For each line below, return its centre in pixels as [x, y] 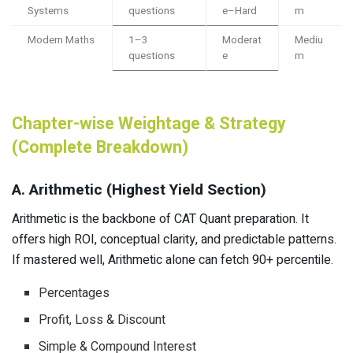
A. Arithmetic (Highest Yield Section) [139, 190]
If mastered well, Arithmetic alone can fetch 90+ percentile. [173, 260]
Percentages [74, 293]
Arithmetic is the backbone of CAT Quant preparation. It [160, 219]
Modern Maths [61, 41]
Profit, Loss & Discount [102, 320]
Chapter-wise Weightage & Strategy [149, 123]
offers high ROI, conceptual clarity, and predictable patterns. [174, 239]
